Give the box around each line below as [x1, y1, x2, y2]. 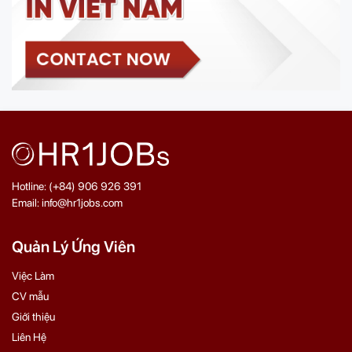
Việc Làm [12, 269, 54, 283]
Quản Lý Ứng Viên [12, 237, 135, 257]
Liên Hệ [12, 331, 46, 344]
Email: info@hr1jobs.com [12, 196, 123, 210]
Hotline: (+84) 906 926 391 [12, 180, 141, 193]
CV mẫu [12, 290, 49, 303]
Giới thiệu [12, 310, 55, 324]
